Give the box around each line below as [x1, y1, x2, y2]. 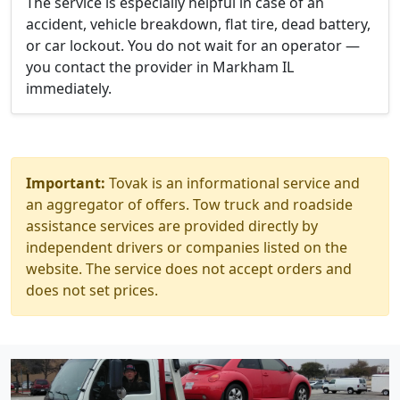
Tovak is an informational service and [105, 173, 360, 193]
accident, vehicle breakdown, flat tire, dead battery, [26, 14, 371, 34]
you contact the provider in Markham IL [26, 57, 294, 77]
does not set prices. [26, 280, 158, 300]
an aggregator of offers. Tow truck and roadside [26, 195, 353, 214]
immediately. [26, 79, 112, 98]
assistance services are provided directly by [26, 216, 318, 236]
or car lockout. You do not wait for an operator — [26, 36, 360, 55]
